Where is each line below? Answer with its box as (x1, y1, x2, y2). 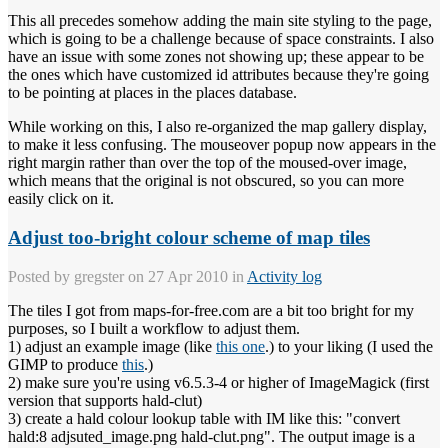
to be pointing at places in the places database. (8, 84, 297, 102)
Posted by (8, 267, 74, 285)
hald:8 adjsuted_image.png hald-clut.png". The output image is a (8, 427, 415, 445)
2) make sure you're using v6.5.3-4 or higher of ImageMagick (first (8, 373, 429, 391)
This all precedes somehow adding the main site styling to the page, (8, 12, 432, 30)
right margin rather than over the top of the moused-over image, (8, 154, 407, 172)
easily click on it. (8, 190, 114, 208)
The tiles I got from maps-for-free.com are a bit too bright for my (8, 301, 414, 319)
